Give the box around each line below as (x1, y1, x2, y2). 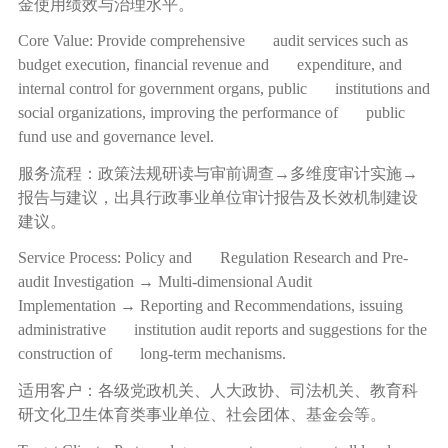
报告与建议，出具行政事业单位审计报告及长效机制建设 (17, 188, 418, 206)
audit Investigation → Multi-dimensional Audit (17, 273, 336, 291)
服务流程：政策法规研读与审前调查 (17, 164, 274, 182)
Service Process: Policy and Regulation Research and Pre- (17, 249, 408, 267)
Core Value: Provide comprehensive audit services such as (17, 32, 408, 50)
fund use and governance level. (17, 128, 214, 146)
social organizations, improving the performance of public (17, 104, 405, 122)
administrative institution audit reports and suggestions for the (17, 321, 427, 339)
